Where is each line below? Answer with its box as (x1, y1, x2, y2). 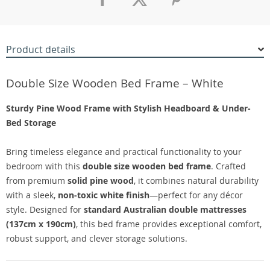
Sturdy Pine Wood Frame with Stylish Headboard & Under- (6, 102, 251, 114)
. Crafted (211, 160, 246, 172)
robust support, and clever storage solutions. (6, 233, 187, 244)
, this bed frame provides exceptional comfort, (76, 218, 262, 230)
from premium (6, 175, 67, 186)
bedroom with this (6, 160, 83, 172)
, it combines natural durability (134, 175, 259, 186)
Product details (6, 43, 75, 56)
